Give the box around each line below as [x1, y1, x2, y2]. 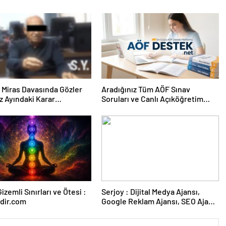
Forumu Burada [101, 103, 155, 113]
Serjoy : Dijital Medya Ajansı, [101, 186, 126, 196]
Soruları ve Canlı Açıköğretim [101, 93, 203, 103]
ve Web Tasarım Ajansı [101, 205, 180, 215]
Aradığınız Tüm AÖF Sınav [101, 84, 190, 94]
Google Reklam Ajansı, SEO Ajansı [101, 196, 219, 206]
